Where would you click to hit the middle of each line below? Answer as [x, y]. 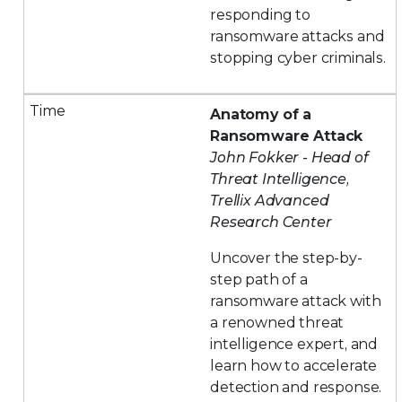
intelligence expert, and [294, 344]
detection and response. [296, 387]
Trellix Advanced [270, 200]
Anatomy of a [261, 114]
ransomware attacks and [297, 36]
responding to [260, 14]
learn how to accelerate [294, 365]
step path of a [259, 279]
